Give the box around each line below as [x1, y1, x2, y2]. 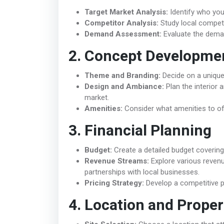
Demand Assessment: [84, 29, 161, 38]
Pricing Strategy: [84, 178, 144, 187]
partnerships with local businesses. [84, 167, 199, 176]
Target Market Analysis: [84, 7, 168, 16]
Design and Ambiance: [84, 81, 164, 91]
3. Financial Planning [68, 119, 211, 142]
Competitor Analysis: [84, 18, 158, 27]
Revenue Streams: [84, 156, 149, 165]
